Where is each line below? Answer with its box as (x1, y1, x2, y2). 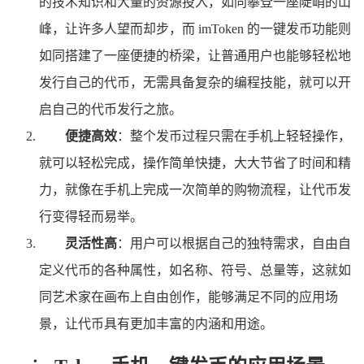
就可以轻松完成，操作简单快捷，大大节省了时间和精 (39, 156, 351, 171)
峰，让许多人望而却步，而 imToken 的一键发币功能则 (39, 22, 351, 37)
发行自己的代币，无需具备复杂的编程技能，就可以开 (39, 76, 351, 90)
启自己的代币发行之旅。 (39, 102, 182, 117)
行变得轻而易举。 (39, 210, 143, 224)
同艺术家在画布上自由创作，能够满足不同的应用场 (39, 290, 338, 305)
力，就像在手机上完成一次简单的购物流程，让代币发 (39, 183, 351, 197)
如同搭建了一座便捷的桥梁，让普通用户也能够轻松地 (39, 49, 351, 63)
